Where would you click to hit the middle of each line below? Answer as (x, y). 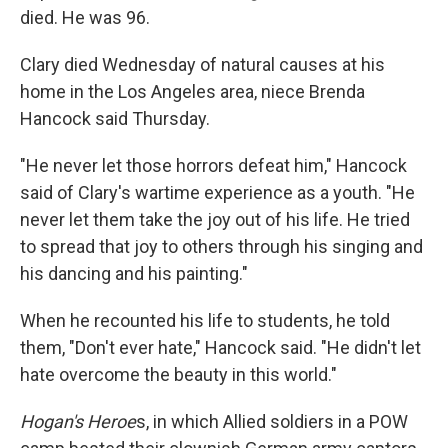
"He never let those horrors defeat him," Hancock (213, 165)
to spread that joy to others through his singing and (221, 246)
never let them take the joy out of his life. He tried (215, 219)
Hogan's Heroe (78, 421)
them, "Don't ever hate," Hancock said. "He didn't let (220, 347)
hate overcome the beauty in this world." (178, 374)
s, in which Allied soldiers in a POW (272, 421)
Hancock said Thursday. (115, 118)
